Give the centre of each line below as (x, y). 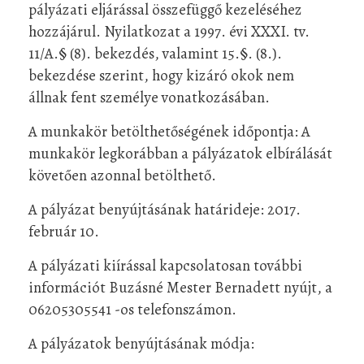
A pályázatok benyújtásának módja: (141, 343)
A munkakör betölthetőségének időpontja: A (169, 131)
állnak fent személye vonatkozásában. (149, 97)
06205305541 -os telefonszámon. (132, 309)
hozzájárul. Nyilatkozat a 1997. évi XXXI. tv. (169, 31)
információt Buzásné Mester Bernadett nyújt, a (180, 287)
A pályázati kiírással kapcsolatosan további (165, 265)
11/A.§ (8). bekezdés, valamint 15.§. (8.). (155, 53)
